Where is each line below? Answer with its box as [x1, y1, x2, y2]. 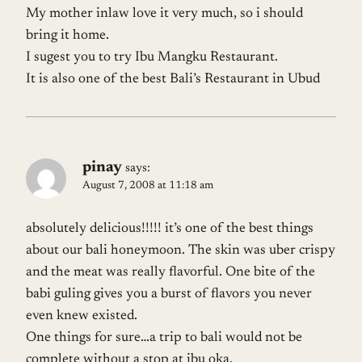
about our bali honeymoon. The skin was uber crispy [26, 243, 335, 258]
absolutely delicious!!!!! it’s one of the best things [26, 221, 314, 236]
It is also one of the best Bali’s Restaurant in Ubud [26, 72, 320, 86]
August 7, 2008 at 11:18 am [82, 179, 213, 192]
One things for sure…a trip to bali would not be [26, 330, 302, 345]
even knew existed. [26, 309, 137, 323]
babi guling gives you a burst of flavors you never [26, 287, 312, 301]
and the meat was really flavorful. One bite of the [26, 265, 315, 280]
